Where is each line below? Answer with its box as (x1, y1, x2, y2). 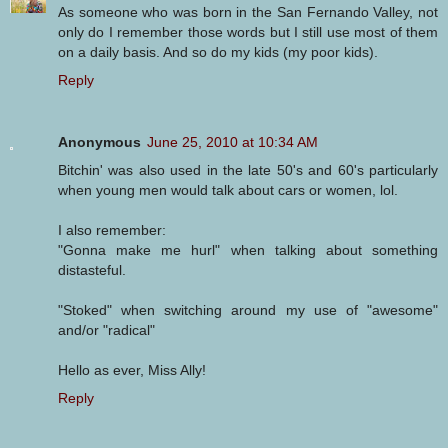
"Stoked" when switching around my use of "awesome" (58, 301, 438, 318)
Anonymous (58, 133, 141, 150)
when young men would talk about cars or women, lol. (58, 181, 398, 198)
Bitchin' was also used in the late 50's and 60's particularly (58, 161, 438, 178)
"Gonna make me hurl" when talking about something (58, 241, 438, 258)
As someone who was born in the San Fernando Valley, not (58, 3, 438, 20)
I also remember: (58, 221, 166, 238)
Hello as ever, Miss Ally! (58, 361, 206, 378)
